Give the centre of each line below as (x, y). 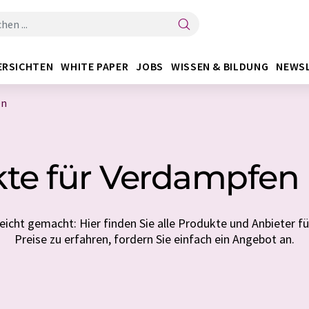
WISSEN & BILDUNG (220, 66)
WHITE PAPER (95, 66)
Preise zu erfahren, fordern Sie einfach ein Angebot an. (154, 239)
